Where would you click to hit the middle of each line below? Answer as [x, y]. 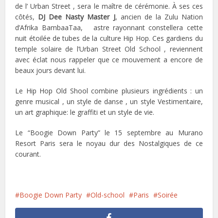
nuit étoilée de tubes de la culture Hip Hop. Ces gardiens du [109, 38]
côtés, [27, 17]
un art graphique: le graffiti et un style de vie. [85, 112]
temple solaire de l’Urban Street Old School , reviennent [109, 49]
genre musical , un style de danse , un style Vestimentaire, [109, 101]
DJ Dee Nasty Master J [77, 17]
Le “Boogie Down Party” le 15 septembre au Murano [109, 132]
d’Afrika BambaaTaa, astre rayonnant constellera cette [109, 27]
